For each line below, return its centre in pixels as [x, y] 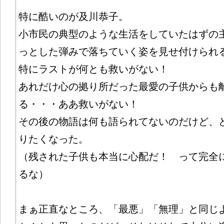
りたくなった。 [53, 139]
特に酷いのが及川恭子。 [73, 16]
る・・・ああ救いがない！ [78, 104]
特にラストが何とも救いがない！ [93, 69]
